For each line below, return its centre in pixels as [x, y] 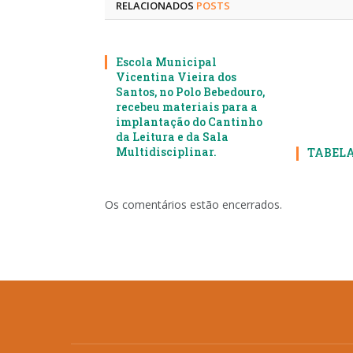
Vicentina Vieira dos [176, 77]
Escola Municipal [166, 62]
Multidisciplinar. [166, 152]
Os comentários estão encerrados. [193, 205]
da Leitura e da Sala [172, 137]
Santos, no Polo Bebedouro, [190, 92]
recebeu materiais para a [187, 107]
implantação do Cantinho [189, 122]
